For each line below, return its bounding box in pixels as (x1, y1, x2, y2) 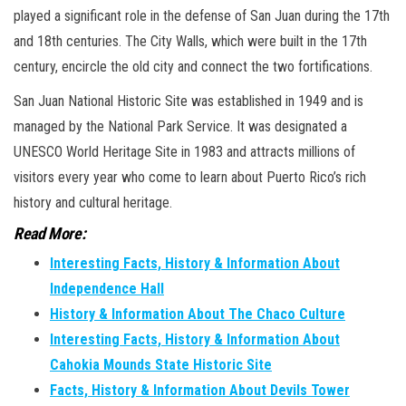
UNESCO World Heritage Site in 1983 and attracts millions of (14, 143, 355, 160)
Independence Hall (50, 280, 164, 297)
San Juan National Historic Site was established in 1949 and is (14, 92, 363, 110)
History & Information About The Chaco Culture (50, 305, 345, 323)
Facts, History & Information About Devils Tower (50, 382, 350, 399)
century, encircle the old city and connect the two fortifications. (14, 58, 372, 75)
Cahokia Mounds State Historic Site (50, 356, 272, 373)
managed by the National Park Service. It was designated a (14, 118, 347, 135)
